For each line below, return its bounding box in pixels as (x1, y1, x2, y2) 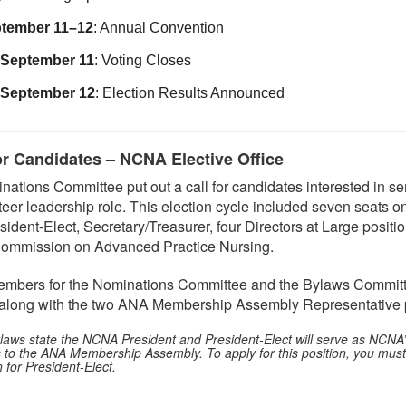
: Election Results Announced (95, 85, 285, 101)
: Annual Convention (93, 20, 224, 35)
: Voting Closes (94, 53, 191, 68)
